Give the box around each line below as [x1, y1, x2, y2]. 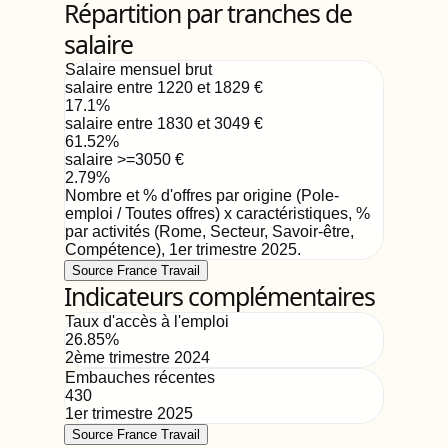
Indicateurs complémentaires [64, 279, 376, 313]
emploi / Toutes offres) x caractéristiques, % [65, 205, 370, 222]
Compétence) [65, 241, 161, 258]
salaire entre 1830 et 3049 [65, 115, 250, 132]
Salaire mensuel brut [65, 61, 212, 78]
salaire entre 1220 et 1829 [65, 79, 250, 96]
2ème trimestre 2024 [65, 349, 210, 366]
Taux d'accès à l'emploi [65, 313, 229, 330]
